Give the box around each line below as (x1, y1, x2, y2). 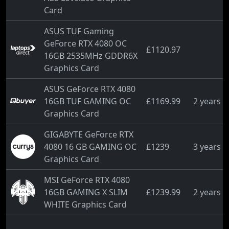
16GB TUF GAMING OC (44, 96, 131, 107)
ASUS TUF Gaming (44, 26, 114, 37)
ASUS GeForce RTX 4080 (44, 83, 135, 95)
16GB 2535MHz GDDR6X (44, 50, 138, 61)
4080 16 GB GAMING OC (44, 141, 136, 152)
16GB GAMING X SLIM (44, 187, 128, 198)
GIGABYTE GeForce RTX (44, 129, 133, 140)
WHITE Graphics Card (44, 199, 127, 210)
